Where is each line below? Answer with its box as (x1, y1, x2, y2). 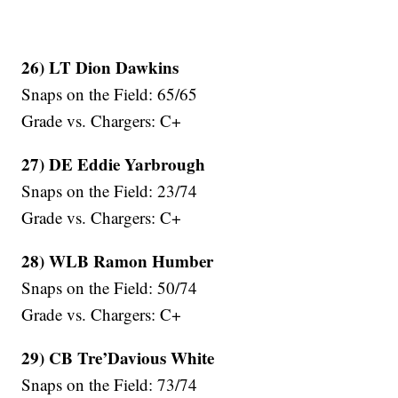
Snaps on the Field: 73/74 (21, 373, 198, 396)
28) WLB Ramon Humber (21, 249, 214, 274)
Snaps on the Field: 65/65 (21, 83, 198, 106)
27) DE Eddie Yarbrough (21, 152, 206, 177)
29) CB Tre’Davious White (21, 346, 215, 370)
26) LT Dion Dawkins (21, 55, 179, 80)
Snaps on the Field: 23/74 (21, 179, 198, 203)
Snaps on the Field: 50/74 (21, 276, 198, 299)
